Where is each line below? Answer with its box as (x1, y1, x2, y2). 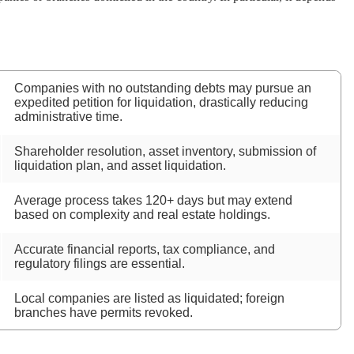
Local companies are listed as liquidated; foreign (14, 292, 284, 305)
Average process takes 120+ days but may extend (14, 194, 292, 207)
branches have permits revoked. (14, 306, 193, 319)
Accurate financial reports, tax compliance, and (14, 243, 275, 256)
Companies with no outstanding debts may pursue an (14, 81, 311, 95)
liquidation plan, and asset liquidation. (14, 159, 226, 172)
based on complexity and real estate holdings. (14, 208, 270, 221)
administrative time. (14, 110, 122, 123)
